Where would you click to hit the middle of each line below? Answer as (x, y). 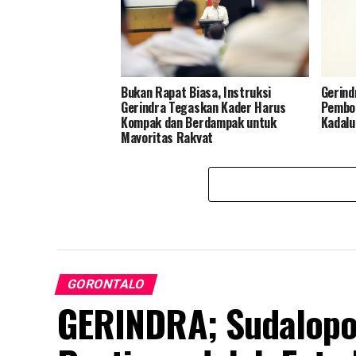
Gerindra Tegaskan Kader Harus (203, 107)
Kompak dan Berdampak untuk (199, 122)
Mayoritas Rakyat (167, 137)
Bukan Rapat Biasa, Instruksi (196, 92)
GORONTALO (106, 284)
